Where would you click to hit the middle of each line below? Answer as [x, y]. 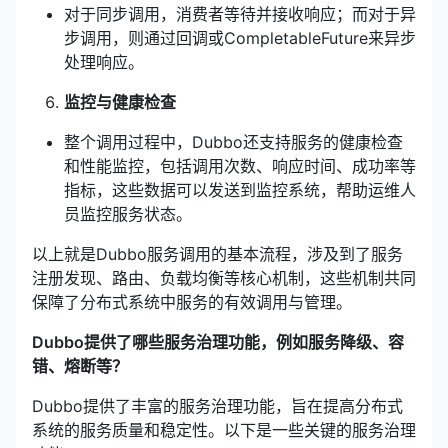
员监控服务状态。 [128, 214]
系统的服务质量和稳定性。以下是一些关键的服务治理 [224, 430]
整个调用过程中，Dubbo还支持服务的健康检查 [233, 142]
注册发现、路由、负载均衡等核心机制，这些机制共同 [224, 278]
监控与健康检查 [120, 102]
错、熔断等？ [80, 366]
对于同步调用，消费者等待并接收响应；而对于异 [240, 14]
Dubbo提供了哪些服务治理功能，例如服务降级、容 [218, 342]
